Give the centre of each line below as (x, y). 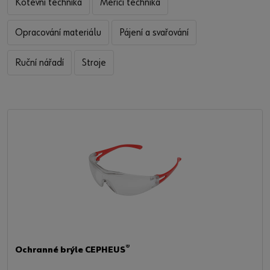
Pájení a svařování (154, 34)
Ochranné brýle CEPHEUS (70, 251)
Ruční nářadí (39, 64)
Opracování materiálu (58, 34)
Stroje (94, 64)
